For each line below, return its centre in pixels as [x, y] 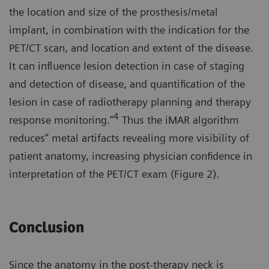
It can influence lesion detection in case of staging [127, 66]
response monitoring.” [61, 120]
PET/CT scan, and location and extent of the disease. [131, 48]
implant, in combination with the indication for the [129, 30]
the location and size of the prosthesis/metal [113, 12]
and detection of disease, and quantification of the [127, 84]
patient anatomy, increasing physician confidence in [131, 156]
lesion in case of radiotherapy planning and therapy [130, 102]
